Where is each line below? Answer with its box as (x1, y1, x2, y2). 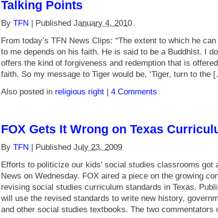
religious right (55, 87, 104, 96)
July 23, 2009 (73, 142, 122, 152)
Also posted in (1, 87, 55, 96)
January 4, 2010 (73, 18, 132, 28)
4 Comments (111, 87, 157, 96)
